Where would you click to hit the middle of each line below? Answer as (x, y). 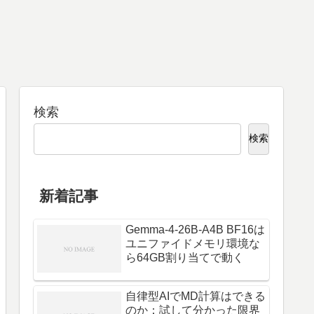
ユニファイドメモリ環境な (193, 244)
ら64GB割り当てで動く (185, 258)
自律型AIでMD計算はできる (196, 296)
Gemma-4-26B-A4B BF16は (195, 230)
